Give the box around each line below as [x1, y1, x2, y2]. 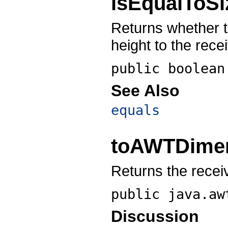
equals [111, 102, 160, 119]
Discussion [111, 207, 199, 225]
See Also [111, 81, 180, 100]
